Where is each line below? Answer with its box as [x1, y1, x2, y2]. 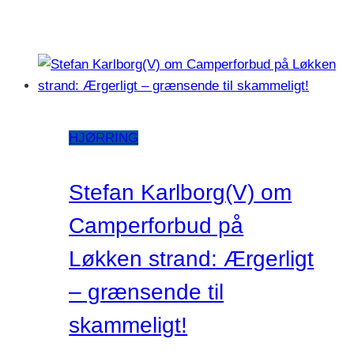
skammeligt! [69, 313, 188, 338]
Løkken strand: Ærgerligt [69, 247, 314, 272]
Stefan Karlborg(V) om [69, 180, 292, 205]
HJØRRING [69, 130, 139, 145]
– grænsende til [69, 280, 224, 305]
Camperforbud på [69, 213, 244, 239]
